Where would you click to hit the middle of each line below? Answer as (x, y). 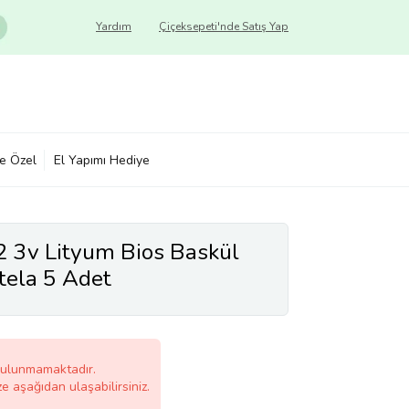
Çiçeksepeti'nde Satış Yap (224, 26)
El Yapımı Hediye (102, 160)
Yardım (114, 26)
